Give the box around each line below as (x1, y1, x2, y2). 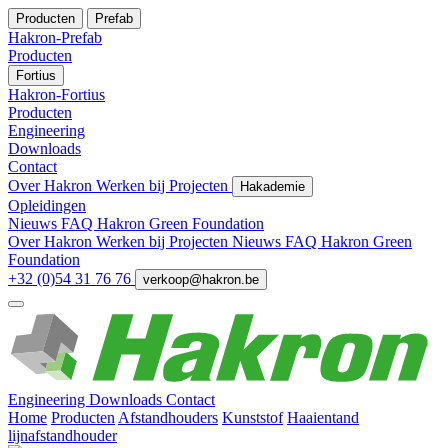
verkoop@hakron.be (143, 272, 259, 287)
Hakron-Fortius (8, 86, 105, 103)
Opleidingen (8, 197, 86, 214)
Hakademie (240, 179, 305, 194)
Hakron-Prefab (8, 29, 102, 46)
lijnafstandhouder (8, 426, 117, 444)
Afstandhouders (118, 408, 218, 426)
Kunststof (222, 408, 283, 426)
